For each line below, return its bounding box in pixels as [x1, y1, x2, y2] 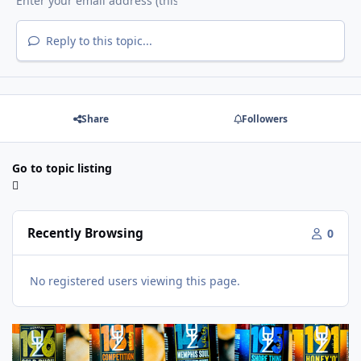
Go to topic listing [12, 160, 112, 176]
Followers [241, 111, 288, 126]
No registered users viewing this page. [30, 272, 240, 288]
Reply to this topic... [42, 32, 152, 48]
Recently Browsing [27, 224, 144, 242]
